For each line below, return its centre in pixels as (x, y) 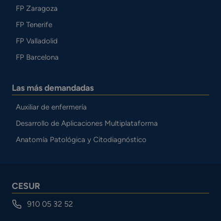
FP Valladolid (37, 41)
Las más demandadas (53, 87)
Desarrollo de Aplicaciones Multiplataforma (87, 123)
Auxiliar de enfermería (51, 107)
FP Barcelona (37, 57)
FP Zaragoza (37, 8)
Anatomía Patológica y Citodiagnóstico (81, 139)
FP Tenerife (34, 24)
